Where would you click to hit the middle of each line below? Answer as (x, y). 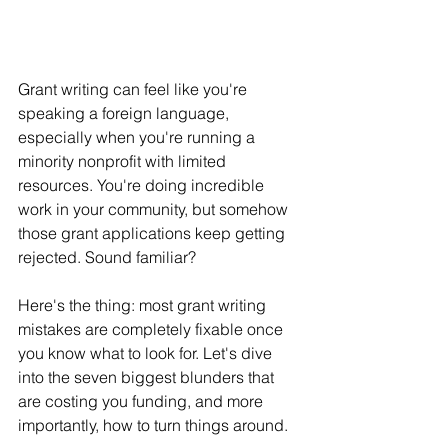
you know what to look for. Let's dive (147, 352)
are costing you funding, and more (142, 400)
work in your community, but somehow (155, 208)
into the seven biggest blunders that (148, 376)
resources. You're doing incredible (143, 184)
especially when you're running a (138, 136)
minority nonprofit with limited (124, 160)
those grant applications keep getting (153, 232)
